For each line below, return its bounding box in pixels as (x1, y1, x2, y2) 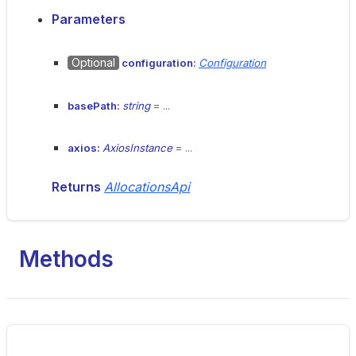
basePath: (68, 99, 122, 112)
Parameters (52, 11, 126, 27)
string (122, 99, 150, 112)
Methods (19, 246, 114, 273)
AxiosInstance (103, 141, 172, 154)
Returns (52, 179, 104, 195)
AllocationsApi (104, 179, 190, 195)
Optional (72, 56, 115, 69)
